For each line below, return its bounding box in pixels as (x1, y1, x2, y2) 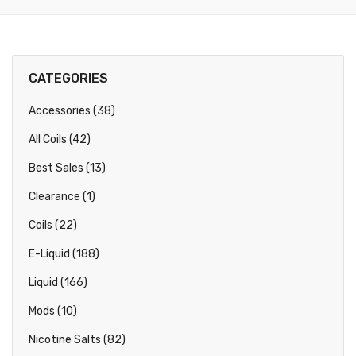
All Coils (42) (29, 133, 91, 146)
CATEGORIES (29, 71, 108, 86)
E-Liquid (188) (29, 247, 99, 261)
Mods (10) (29, 304, 77, 318)
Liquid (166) (29, 276, 87, 289)
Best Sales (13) (29, 161, 106, 175)
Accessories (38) (29, 104, 115, 118)
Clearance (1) (29, 190, 95, 203)
